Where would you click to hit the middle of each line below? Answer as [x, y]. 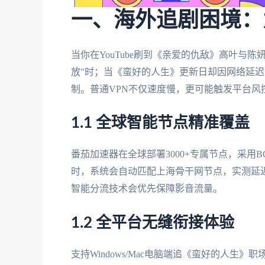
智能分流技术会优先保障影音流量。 [147, 189]
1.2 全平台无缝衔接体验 [153, 223]
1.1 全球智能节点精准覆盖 [160, 123]
